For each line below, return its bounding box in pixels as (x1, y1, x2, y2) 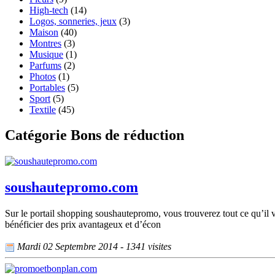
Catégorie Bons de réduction (5, 127, 184, 144)
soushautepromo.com (5, 179, 138, 196)
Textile (29, 104, 56, 115)
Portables (29, 82, 65, 93)
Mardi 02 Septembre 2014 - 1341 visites (15, 241, 171, 252)
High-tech (29, 4, 68, 15)
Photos (29, 71, 56, 82)
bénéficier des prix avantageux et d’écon (5, 219, 161, 230)
